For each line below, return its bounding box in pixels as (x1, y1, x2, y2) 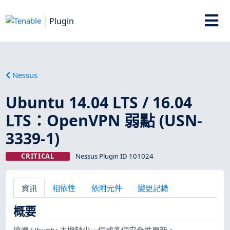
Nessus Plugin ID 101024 (75, 151, 154, 161)
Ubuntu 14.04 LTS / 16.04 (6, 91, 193, 113)
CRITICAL (21, 151, 54, 161)
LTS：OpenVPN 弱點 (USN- (6, 109, 203, 131)
